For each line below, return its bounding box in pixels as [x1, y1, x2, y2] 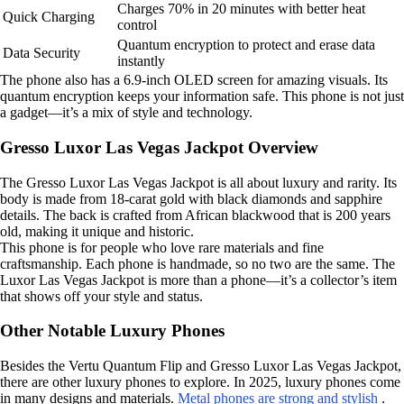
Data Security [3, 45, 80, 61]
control [117, 17, 157, 33]
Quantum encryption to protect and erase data [117, 37, 375, 53]
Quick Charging [3, 9, 95, 25]
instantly [117, 53, 165, 69]
